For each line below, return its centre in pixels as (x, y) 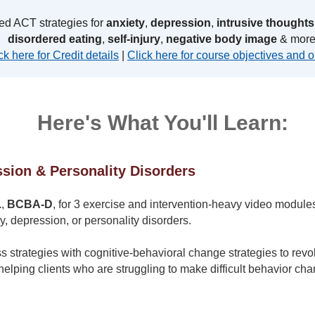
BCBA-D (30, 204)
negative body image (221, 39)
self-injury (134, 39)
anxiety (126, 22)
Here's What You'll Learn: (163, 122)
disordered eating (54, 39)
